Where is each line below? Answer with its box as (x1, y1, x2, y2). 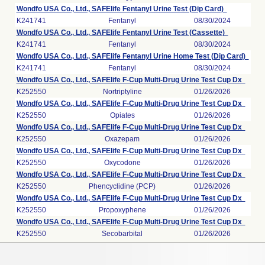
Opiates (109, 111, 135, 119)
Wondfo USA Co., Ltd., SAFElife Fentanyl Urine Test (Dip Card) (16, 5, 227, 13)
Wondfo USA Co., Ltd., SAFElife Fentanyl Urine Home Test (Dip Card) (16, 52, 249, 60)
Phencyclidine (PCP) (89, 182, 156, 190)
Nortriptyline (102, 88, 142, 96)
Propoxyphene (98, 206, 146, 214)
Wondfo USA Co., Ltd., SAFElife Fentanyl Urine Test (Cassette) (16, 28, 228, 37)
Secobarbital (102, 230, 143, 238)
